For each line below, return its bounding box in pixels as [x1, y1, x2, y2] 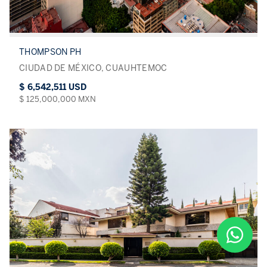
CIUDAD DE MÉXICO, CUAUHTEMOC [19, 63, 167, 74]
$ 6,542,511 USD [19, 82, 86, 93]
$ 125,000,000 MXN [19, 94, 96, 105]
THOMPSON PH [19, 47, 82, 58]
